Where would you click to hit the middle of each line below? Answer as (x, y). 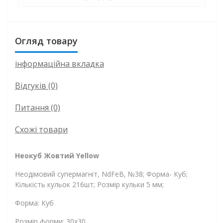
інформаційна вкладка (59, 64)
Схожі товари (41, 129)
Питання (32, 108)
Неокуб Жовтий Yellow (57, 156)
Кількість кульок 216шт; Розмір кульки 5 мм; (89, 184)
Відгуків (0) (36, 86)
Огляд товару (46, 41)
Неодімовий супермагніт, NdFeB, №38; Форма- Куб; (101, 174)
